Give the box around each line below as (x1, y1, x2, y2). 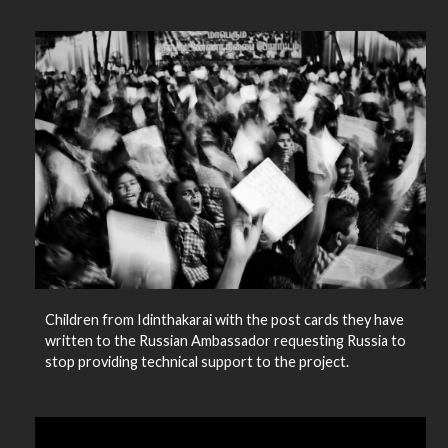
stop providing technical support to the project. (44, 353, 349, 371)
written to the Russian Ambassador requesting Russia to (44, 332, 406, 350)
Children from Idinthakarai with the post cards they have (44, 311, 404, 329)
